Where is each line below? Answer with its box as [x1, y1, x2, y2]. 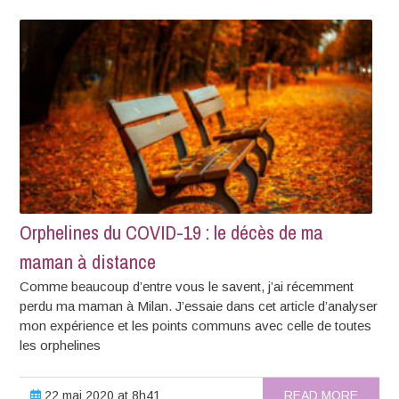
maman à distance [20, 248, 157, 276]
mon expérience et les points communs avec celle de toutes [20, 318, 372, 334]
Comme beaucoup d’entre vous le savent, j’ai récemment [20, 279, 354, 295]
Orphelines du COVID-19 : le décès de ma [20, 219, 324, 247]
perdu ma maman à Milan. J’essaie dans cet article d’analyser [20, 298, 379, 314]
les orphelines [20, 338, 102, 354]
